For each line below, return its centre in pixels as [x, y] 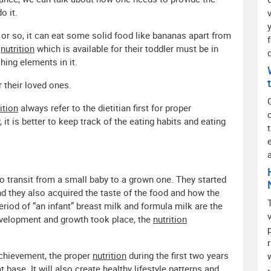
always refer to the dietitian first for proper [105, 108]
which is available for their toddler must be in [126, 49]
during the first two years [178, 256]
